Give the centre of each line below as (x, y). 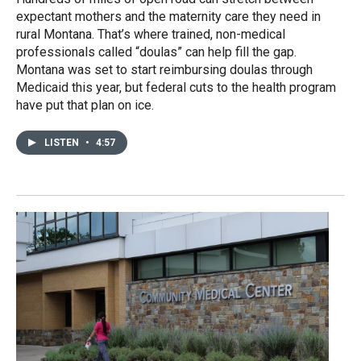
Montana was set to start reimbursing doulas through (164, 69)
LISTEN (63, 142)
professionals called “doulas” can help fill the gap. (156, 52)
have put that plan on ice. (85, 105)
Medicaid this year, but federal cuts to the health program (176, 87)
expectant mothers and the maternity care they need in (168, 16)
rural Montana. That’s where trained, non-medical (151, 34)
